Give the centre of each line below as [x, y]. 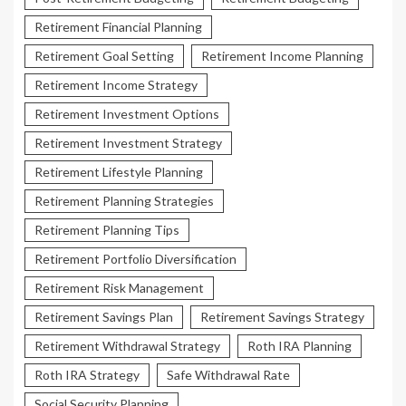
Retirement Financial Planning [118, 27]
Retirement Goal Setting [104, 56]
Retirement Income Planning [282, 56]
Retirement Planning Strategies [124, 201]
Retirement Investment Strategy [128, 143]
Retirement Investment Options [127, 114]
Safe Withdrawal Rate [228, 375]
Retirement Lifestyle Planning [119, 172]
